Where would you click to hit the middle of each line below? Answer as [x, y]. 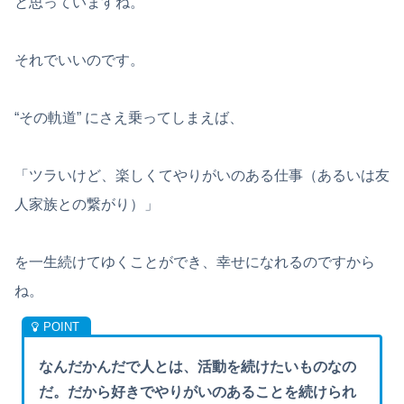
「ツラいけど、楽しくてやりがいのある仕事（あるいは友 [202, 176]
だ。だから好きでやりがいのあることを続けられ [198, 392]
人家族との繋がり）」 [87, 205]
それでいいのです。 [79, 60]
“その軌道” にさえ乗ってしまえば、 [129, 118]
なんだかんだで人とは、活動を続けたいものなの [198, 367]
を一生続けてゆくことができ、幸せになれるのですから [195, 262]
